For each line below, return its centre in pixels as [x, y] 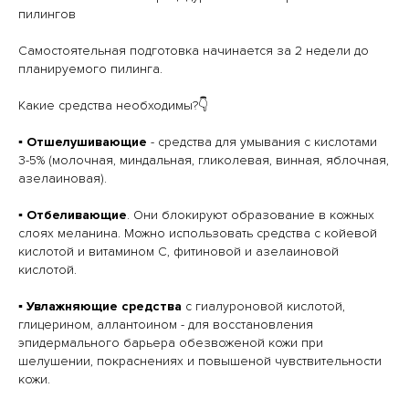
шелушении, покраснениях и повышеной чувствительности [200, 361]
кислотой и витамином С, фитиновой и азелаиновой [178, 252]
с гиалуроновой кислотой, [263, 306]
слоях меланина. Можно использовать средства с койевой [198, 233]
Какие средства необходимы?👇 [113, 105]
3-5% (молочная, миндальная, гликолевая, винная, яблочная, [204, 160]
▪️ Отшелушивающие [83, 142]
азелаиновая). [63, 178]
